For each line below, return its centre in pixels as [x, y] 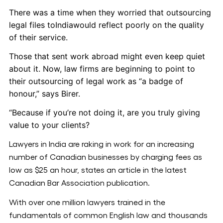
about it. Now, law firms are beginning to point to [102, 69]
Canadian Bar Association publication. [79, 183]
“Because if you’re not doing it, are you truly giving [105, 112]
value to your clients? [49, 125]
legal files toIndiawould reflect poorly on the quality [107, 25]
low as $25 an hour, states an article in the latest [98, 170]
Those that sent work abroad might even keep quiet [107, 56]
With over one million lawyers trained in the [87, 203]
